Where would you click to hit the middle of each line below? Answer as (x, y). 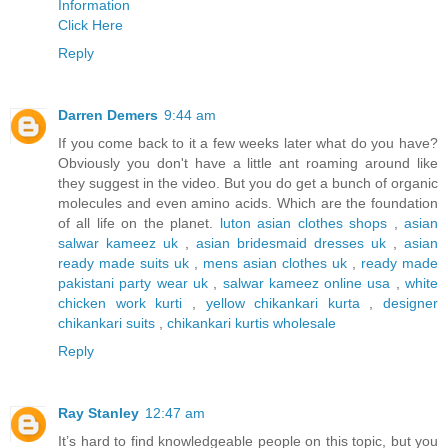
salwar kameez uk (118, 243)
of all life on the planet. (139, 223)
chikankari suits (106, 323)
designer (410, 303)
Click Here (90, 25)
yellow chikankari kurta (282, 303)
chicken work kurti (120, 303)
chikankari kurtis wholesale (251, 323)
